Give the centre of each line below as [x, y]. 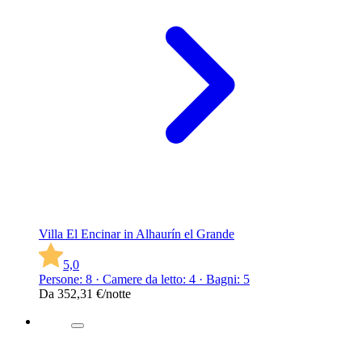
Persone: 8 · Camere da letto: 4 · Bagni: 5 [144, 279]
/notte [117, 293]
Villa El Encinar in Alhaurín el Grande [137, 234]
